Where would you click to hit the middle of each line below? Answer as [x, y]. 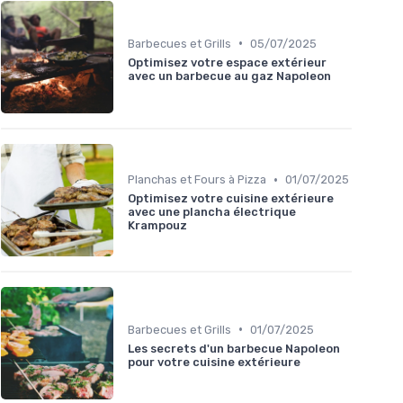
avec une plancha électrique [212, 212]
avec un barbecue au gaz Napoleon [229, 76]
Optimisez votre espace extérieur [227, 62]
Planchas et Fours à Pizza [197, 180]
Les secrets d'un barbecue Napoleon [234, 348]
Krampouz [157, 226]
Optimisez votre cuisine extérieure [231, 199]
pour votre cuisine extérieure [214, 362]
